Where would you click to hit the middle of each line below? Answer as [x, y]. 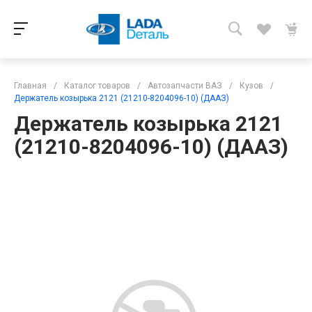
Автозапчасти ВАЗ [185, 86]
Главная [30, 86]
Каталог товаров [97, 86]
